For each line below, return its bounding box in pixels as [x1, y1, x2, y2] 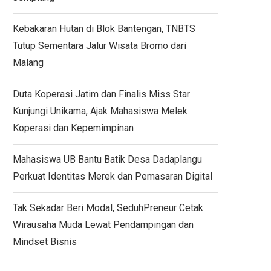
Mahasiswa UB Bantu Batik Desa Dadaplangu [13, 154, 202, 165]
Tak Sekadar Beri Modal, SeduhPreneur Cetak [13, 202, 203, 214]
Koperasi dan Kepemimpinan [13, 122, 134, 134]
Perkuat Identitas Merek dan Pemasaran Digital [13, 171, 212, 182]
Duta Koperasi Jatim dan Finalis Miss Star [13, 88, 190, 100]
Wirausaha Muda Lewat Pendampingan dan [13, 219, 194, 230]
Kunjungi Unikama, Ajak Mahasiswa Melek [13, 105, 188, 117]
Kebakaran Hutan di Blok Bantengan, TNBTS [13, 23, 195, 34]
